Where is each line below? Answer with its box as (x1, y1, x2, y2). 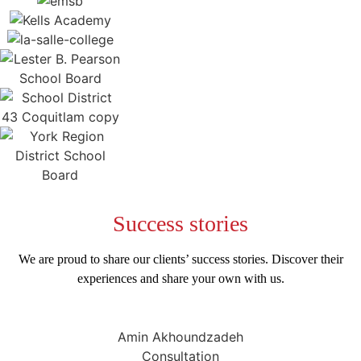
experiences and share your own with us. (77, 272, 284, 286)
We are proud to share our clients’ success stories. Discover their (18, 252, 343, 267)
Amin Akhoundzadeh (118, 329, 243, 346)
